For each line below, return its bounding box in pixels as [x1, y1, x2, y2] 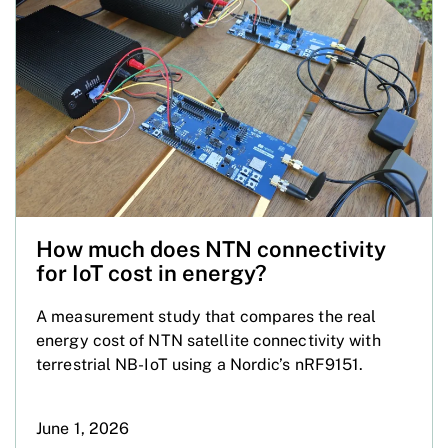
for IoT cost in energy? [36, 259, 267, 286]
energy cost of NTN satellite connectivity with [36, 330, 381, 350]
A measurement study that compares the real [36, 306, 377, 326]
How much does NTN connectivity [36, 235, 386, 262]
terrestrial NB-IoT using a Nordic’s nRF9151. [36, 354, 364, 374]
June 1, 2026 [36, 418, 130, 438]
